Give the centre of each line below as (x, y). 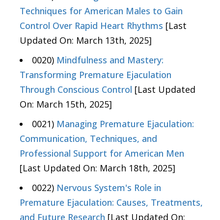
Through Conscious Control (76, 89)
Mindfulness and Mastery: (110, 60)
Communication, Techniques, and (88, 138)
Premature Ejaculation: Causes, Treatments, (111, 202)
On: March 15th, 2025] (66, 104)
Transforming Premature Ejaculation (96, 74)
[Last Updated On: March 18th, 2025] (97, 168)
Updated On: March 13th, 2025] (86, 40)
